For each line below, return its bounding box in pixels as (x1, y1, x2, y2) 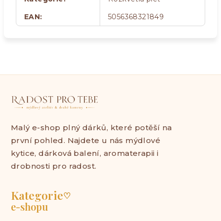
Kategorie (11, 187, 63, 203)
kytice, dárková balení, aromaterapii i (11, 148, 159, 158)
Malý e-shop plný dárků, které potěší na (11, 122, 172, 132)
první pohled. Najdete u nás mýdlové (11, 135, 160, 145)
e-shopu (11, 199, 48, 213)
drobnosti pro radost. (11, 161, 97, 171)
